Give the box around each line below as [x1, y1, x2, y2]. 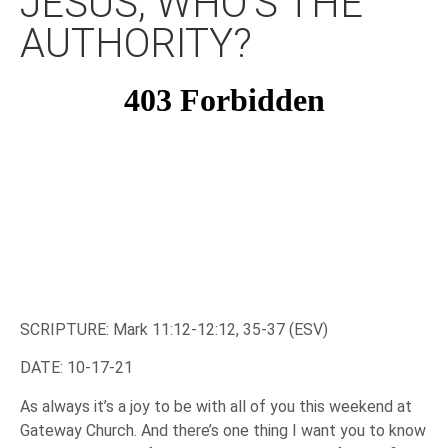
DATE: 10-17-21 [20, 358, 133, 378]
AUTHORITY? [20, 20, 252, 68]
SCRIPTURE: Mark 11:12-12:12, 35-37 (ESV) [20, 320, 328, 340]
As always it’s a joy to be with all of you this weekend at [20, 396, 412, 416]
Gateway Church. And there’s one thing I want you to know [20, 420, 426, 440]
